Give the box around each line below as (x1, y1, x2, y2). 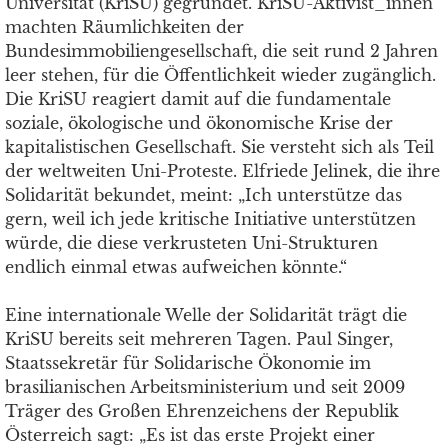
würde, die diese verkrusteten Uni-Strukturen (5, 233, 378, 253)
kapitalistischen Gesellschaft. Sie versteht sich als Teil (5, 137, 434, 157)
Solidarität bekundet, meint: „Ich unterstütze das (5, 185, 402, 205)
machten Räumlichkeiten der (5, 17, 244, 37)
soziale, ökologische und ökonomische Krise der (5, 113, 393, 133)
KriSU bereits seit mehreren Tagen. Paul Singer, (5, 329, 393, 349)
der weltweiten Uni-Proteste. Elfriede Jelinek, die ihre (5, 161, 440, 181)
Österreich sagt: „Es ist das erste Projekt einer (5, 425, 375, 445)
